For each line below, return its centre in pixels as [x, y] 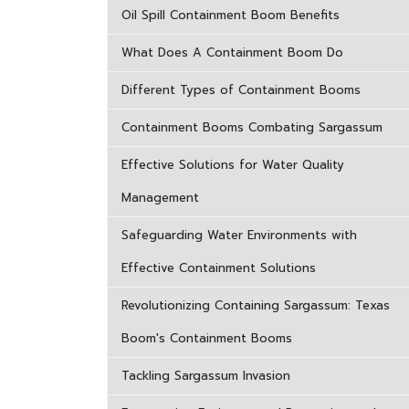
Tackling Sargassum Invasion [206, 376]
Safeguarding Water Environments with [239, 235]
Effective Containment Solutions [219, 268]
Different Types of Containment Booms [241, 90]
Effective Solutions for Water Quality [233, 165]
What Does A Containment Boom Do [232, 52]
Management [160, 198]
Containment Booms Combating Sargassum [252, 127]
